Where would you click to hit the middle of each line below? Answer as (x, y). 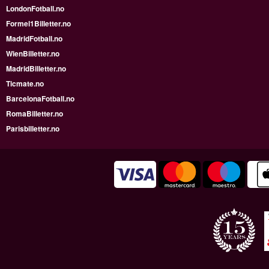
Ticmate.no (25, 83)
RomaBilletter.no (35, 113)
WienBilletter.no (33, 53)
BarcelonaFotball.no (40, 98)
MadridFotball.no (34, 38)
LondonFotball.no (35, 8)
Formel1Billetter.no (38, 23)
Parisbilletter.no (33, 128)
